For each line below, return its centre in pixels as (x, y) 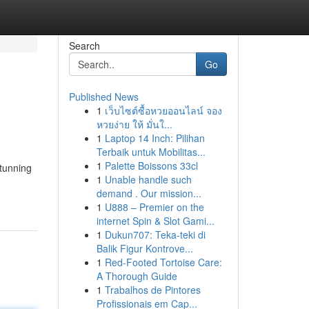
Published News (103, 97)
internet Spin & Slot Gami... (155, 221)
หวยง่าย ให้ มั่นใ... (134, 124)
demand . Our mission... (149, 193)
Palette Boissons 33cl (151, 166)
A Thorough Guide (137, 276)
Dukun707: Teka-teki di (155, 235)
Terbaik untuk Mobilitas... (151, 152)
